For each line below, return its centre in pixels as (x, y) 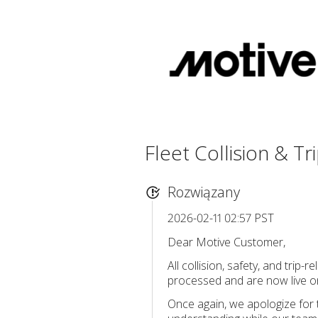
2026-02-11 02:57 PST (221, 218)
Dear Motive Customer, (226, 242)
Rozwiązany (204, 192)
